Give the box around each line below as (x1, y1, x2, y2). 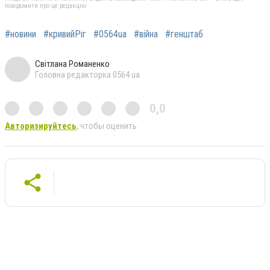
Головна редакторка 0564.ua (35, 69, 140, 80)
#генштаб (165, 28, 203, 40)
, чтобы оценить (77, 120, 137, 131)
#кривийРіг (43, 28, 86, 40)
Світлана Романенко (35, 58, 110, 69)
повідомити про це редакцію (5, 1, 86, 10)
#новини (5, 28, 36, 40)
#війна (134, 28, 158, 40)
